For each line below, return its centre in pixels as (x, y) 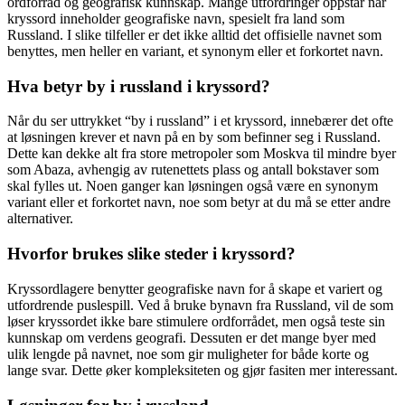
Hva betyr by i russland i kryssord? (139, 86)
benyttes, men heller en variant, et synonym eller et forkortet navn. (195, 52)
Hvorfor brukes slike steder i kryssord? (151, 254)
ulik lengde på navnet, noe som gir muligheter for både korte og (188, 353)
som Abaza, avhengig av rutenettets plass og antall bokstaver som (193, 170)
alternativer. (40, 219)
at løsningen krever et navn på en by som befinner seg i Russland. (194, 137)
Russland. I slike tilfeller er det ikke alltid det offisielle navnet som (194, 35)
